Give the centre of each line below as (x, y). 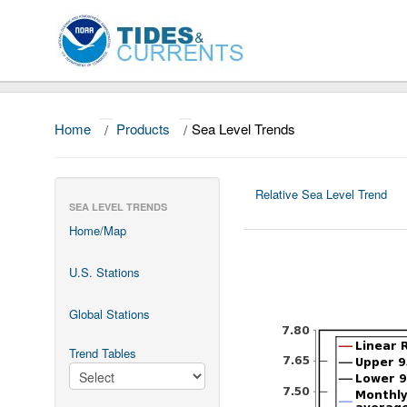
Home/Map (98, 230)
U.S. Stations (104, 272)
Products (143, 129)
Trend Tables (103, 353)
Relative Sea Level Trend (322, 194)
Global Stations (109, 314)
